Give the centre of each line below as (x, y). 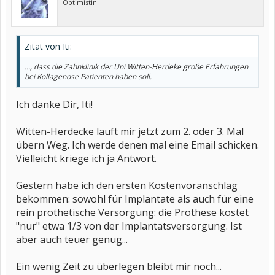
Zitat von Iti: (48, 46)
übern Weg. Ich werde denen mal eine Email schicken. (137, 145)
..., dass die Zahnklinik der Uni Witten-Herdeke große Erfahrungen (136, 67)
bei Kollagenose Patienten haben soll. (88, 76)
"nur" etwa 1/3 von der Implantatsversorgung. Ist (129, 226)
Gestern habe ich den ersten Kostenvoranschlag (127, 185)
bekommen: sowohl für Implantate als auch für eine (135, 199)
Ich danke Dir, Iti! (54, 104)
